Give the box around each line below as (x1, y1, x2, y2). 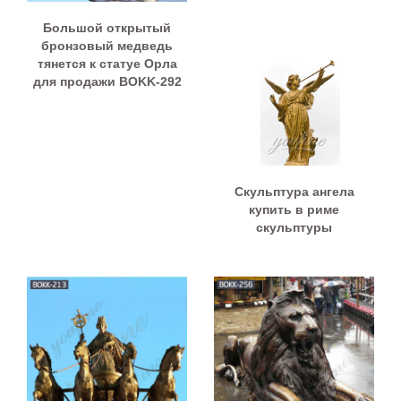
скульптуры (256, 220, 332, 235)
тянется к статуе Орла (37, 55, 177, 71)
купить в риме (249, 202, 339, 218)
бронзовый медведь (41, 38, 173, 53)
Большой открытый (43, 20, 171, 35)
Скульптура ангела (234, 184, 354, 200)
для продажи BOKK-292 (32, 73, 182, 89)
